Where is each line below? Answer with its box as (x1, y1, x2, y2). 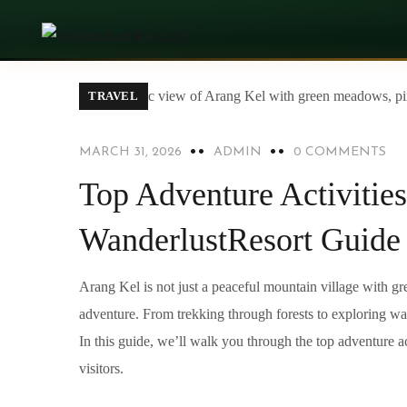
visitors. (79, 361, 124, 377)
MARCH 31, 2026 (79, 145, 182, 160)
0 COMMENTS (293, 145, 386, 160)
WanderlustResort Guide (79, 222, 401, 259)
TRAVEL (88, 89, 139, 104)
